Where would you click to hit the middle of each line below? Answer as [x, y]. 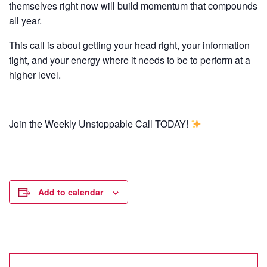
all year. [25, 21]
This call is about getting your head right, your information [129, 45]
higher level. [35, 75]
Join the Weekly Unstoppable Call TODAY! [100, 124]
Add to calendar [71, 192]
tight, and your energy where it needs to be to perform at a [130, 60]
